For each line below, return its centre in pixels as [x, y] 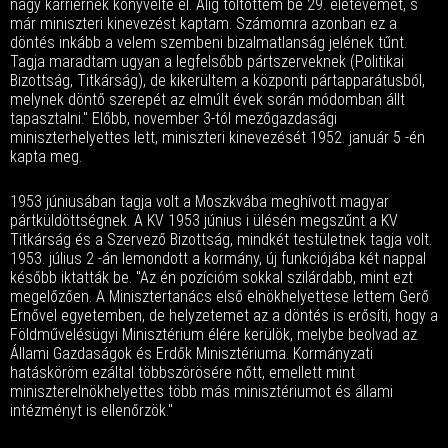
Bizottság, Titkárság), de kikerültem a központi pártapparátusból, [217, 80]
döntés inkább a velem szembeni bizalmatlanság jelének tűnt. [208, 42]
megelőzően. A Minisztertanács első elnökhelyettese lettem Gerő [219, 296]
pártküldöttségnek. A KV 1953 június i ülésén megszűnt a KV [204, 220]
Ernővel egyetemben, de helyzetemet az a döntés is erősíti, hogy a [224, 315]
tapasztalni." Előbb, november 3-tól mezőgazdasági [173, 118]
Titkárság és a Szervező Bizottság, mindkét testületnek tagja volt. [221, 239]
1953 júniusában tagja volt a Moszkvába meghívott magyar [199, 201]
